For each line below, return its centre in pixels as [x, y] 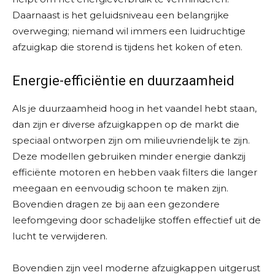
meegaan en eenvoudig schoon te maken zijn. [120, 188]
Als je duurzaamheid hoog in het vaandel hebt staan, [134, 109]
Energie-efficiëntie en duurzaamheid [123, 81]
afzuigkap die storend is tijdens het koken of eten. [127, 47]
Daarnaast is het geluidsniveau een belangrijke [121, 15]
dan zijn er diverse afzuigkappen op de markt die [126, 125]
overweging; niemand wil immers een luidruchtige [129, 31]
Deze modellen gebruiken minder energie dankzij [129, 157]
